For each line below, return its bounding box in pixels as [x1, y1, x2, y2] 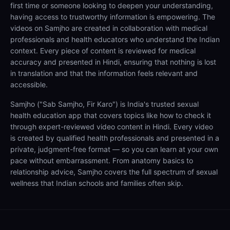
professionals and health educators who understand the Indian [10, 35, 220, 44]
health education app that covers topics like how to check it [10, 111, 211, 120]
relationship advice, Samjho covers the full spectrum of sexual [10, 167, 218, 176]
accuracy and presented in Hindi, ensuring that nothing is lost [10, 57, 216, 66]
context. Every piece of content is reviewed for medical [10, 46, 196, 55]
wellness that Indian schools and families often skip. [10, 179, 183, 187]
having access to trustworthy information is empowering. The [10, 12, 215, 21]
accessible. [10, 80, 48, 89]
